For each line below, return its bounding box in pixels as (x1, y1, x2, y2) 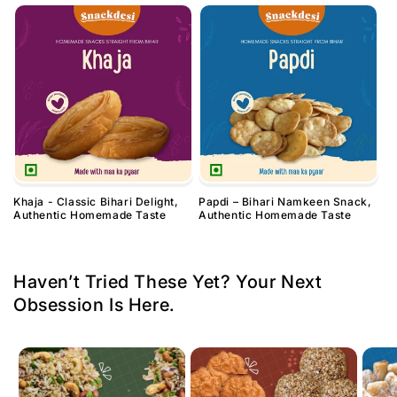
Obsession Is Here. (13, 294, 175, 316)
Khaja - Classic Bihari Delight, (13, 195, 179, 209)
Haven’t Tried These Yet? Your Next (13, 271, 323, 293)
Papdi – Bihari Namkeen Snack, (198, 195, 372, 209)
